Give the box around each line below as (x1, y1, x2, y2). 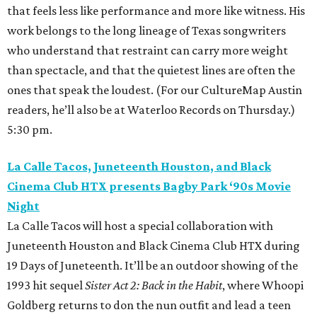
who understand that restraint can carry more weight (7, 43, 288, 58)
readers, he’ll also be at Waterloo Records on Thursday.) (7, 103, 295, 117)
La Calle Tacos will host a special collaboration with (7, 219, 273, 234)
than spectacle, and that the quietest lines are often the (7, 63, 295, 78)
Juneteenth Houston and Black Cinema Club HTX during (7, 238, 300, 253)
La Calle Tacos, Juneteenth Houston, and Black (7, 159, 271, 174)
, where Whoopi (222, 278, 304, 293)
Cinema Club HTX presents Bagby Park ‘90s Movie (7, 179, 291, 194)
